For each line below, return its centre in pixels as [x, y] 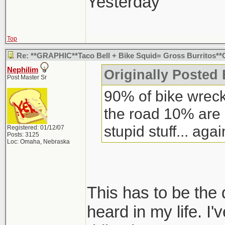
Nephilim [23, 70]
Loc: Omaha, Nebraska [38, 142]
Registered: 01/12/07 [36, 128]
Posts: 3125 [23, 135]
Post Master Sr [27, 77]
